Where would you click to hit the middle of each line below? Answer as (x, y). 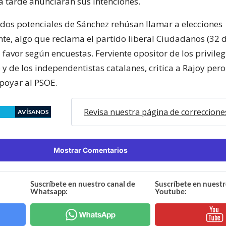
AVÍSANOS (33, 111)
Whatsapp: (49, 191)
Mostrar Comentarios (90, 150)
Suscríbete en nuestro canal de (83, 183)
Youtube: (171, 191)
